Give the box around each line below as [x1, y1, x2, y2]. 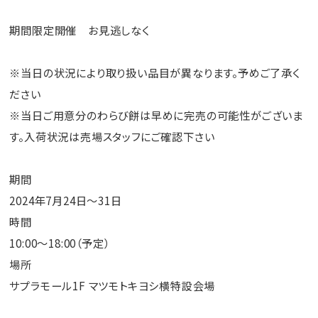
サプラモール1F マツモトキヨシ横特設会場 [9, 278, 216, 294]
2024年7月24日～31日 [9, 192, 122, 209]
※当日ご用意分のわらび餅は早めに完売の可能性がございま [9, 107, 304, 124]
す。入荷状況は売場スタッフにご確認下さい [9, 128, 215, 145]
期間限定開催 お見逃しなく [9, 22, 150, 38]
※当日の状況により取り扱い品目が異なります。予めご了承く [9, 65, 300, 81]
